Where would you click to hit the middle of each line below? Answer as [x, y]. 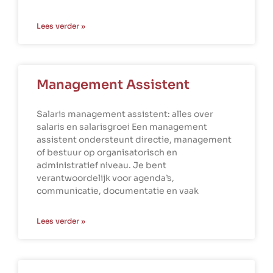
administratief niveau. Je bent [101, 165]
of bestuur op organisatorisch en [107, 153]
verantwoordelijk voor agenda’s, [105, 178]
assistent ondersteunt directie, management [134, 140]
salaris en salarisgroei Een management [122, 127]
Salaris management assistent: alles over [125, 114]
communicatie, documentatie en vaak [118, 191]
